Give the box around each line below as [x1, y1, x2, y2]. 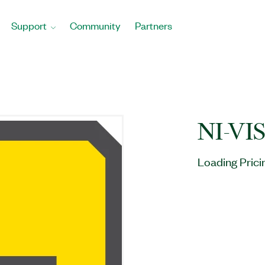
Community [70, 19, 121, 32]
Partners [135, 19, 172, 32]
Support [11, 19, 47, 32]
